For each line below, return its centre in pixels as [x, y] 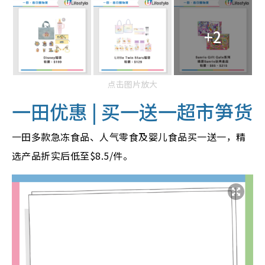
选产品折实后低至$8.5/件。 [72, 156]
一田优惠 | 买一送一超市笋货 [132, 112]
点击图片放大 [132, 84]
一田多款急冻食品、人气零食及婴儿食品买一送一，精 [129, 137]
